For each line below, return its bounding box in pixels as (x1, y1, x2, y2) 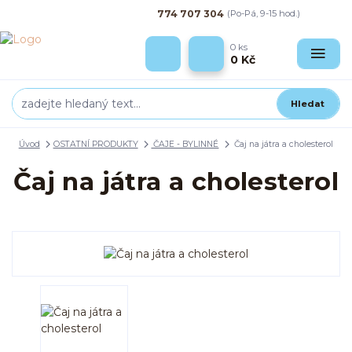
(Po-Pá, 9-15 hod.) (226, 8, 300, 19)
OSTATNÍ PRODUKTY (53, 138, 138, 149)
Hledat (291, 97, 325, 109)
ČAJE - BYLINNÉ (151, 138, 219, 149)
